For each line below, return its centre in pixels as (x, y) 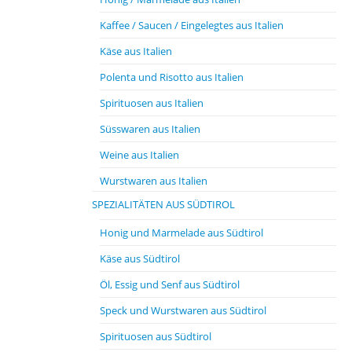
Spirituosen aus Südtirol (156, 336)
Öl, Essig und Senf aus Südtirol (170, 284)
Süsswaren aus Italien (150, 129)
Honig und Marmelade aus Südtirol (181, 233)
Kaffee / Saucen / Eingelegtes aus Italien (192, 25)
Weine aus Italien (139, 155)
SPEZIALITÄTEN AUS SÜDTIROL (163, 204)
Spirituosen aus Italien (152, 103)
